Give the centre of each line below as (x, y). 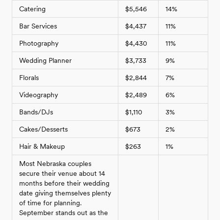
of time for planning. (50, 203)
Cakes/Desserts (43, 129)
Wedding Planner (45, 60)
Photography (39, 43)
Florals (29, 78)
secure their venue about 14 (62, 173)
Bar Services (38, 26)
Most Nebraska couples (55, 164)
